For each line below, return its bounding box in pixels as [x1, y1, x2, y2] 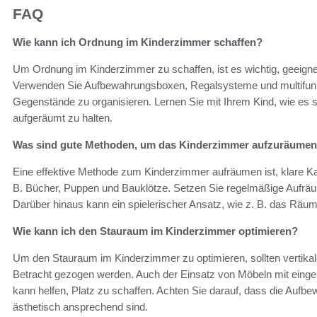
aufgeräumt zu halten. [13, 112, 113, 125]
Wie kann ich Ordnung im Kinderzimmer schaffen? [13, 36, 263, 49]
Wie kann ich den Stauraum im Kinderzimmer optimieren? [13, 225, 298, 238]
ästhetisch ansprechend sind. [13, 301, 148, 313]
